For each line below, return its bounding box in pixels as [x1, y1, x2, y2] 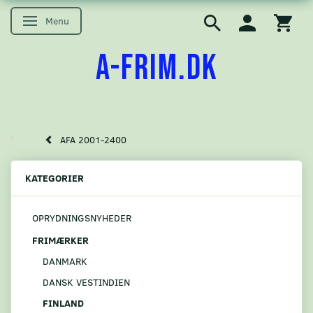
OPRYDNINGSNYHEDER [32, 211, 131, 225]
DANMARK [43, 254, 87, 268]
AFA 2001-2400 [60, 133, 126, 147]
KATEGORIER [25, 171, 84, 185]
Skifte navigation [32, 15, 105, 29]
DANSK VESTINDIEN [43, 275, 130, 289]
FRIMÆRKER [32, 233, 89, 247]
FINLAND [43, 296, 84, 310]
